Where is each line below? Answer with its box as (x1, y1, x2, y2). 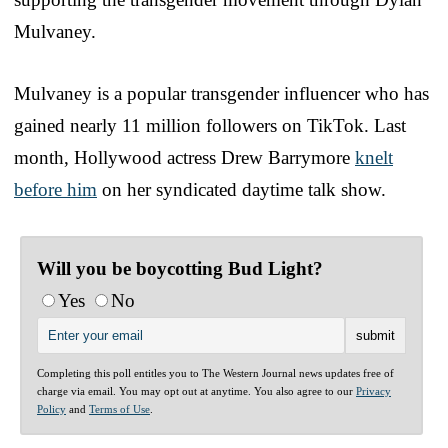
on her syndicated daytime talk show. (97, 178, 386, 200)
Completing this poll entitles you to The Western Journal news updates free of (37, 366, 394, 379)
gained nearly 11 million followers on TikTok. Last (14, 114, 406, 136)
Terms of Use (89, 402, 150, 415)
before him (14, 178, 97, 200)
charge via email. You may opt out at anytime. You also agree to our (37, 384, 356, 397)
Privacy (356, 384, 391, 397)
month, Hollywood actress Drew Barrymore (14, 146, 355, 168)
